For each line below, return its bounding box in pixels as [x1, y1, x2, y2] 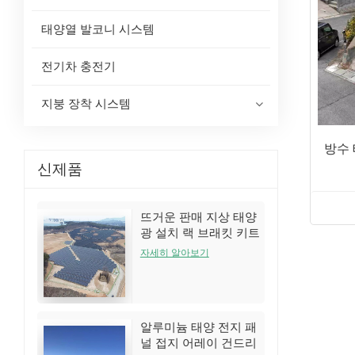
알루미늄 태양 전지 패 [139, 319, 257, 334]
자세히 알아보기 [139, 246, 209, 258]
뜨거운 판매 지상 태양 [139, 209, 257, 224]
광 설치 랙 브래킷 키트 [139, 225, 260, 240]
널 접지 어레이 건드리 [139, 335, 257, 350]
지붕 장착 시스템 [40, 97, 131, 112]
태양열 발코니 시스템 [40, 22, 155, 37]
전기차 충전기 [40, 59, 116, 74]
